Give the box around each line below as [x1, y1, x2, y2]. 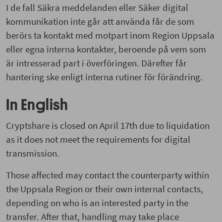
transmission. [6, 147, 59, 159]
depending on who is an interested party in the [6, 196, 188, 209]
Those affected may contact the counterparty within [6, 168, 209, 181]
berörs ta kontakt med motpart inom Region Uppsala [6, 29, 215, 41]
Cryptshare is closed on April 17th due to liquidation [6, 119, 210, 131]
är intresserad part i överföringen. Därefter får [6, 56, 187, 69]
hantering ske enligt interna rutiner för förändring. [6, 70, 203, 83]
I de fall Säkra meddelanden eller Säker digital [6, 1, 188, 13]
